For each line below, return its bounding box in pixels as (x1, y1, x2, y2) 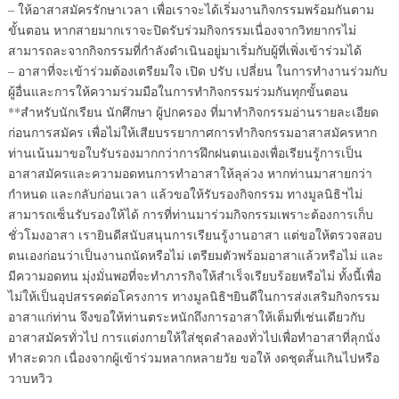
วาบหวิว (7, 370, 53, 387)
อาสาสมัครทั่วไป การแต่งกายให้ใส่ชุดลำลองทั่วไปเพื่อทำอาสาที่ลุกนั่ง (7, 329, 380, 346)
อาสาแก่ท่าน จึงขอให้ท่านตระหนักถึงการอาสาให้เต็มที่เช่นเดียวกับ (7, 308, 365, 325)
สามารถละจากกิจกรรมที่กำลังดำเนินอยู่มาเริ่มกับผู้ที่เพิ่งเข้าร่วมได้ (7, 42, 362, 59)
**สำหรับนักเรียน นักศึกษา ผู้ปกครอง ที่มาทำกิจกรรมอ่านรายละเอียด (7, 103, 379, 120)
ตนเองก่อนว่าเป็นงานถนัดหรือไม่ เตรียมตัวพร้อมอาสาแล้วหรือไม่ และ (7, 247, 384, 264)
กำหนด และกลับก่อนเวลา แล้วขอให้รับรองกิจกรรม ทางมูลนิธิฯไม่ (7, 185, 362, 202)
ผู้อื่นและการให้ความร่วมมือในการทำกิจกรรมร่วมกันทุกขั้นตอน (7, 83, 348, 100)
